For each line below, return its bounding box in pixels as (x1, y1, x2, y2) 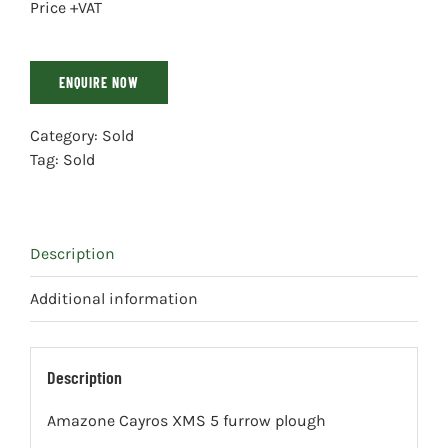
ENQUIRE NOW (59, 74, 139, 91)
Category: (30, 126, 102, 145)
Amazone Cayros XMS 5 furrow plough (46, 410, 326, 430)
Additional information (30, 289, 198, 308)
